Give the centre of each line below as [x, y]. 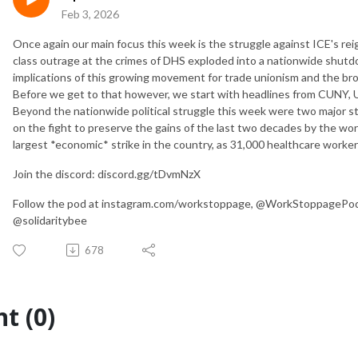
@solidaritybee [50, 220]
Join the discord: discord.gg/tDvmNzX [108, 173]
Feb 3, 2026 [90, 14]
